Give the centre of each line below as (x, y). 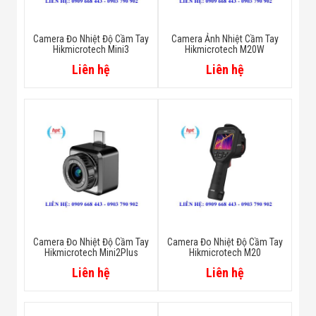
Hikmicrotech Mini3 (91, 50)
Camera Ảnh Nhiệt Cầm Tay (225, 39)
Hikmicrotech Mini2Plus (91, 253)
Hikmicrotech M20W (225, 50)
